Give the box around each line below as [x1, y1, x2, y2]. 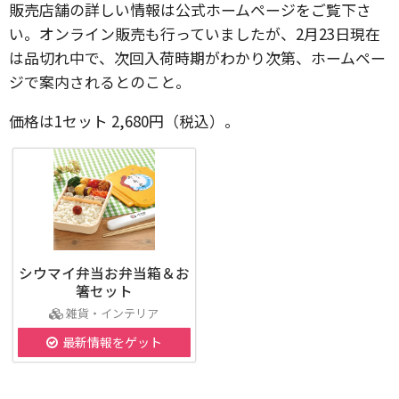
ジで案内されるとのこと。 [9, 70, 191, 93]
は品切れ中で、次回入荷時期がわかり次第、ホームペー [9, 46, 386, 69]
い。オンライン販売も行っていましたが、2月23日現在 [9, 22, 380, 45]
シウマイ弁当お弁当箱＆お [18, 263, 190, 282]
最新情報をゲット [61, 333, 162, 351]
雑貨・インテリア [66, 305, 159, 322]
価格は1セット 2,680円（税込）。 [9, 110, 240, 132]
